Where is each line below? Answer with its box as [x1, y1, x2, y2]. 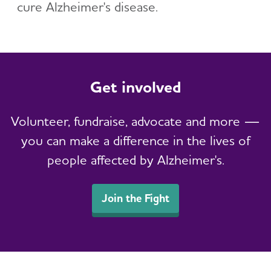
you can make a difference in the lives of [21, 132, 250, 148]
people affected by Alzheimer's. [47, 151, 224, 168]
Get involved [90, 76, 181, 96]
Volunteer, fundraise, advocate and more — [11, 113, 260, 129]
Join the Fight [102, 191, 169, 204]
